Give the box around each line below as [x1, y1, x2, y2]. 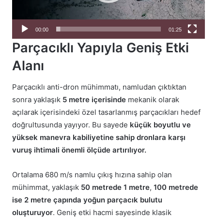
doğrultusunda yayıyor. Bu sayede [12, 120, 130, 130]
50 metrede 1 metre [81, 183, 150, 192]
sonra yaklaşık [12, 95, 62, 105]
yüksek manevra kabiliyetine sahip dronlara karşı [12, 133, 186, 142]
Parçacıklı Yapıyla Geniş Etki [12, 39, 189, 56]
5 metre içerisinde [62, 95, 126, 105]
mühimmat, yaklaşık [12, 183, 81, 192]
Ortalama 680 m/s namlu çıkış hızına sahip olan [12, 170, 172, 180]
